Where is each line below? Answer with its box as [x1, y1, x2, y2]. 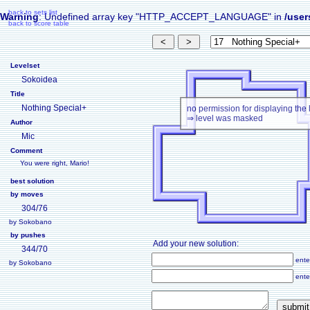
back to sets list [8, 8, 57, 16]
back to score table [8, 19, 69, 27]
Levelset [10, 62, 39, 69]
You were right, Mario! [20, 159, 89, 167]
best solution [10, 177, 54, 185]
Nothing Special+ [21, 103, 86, 113]
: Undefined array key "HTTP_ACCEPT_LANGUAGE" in [39, 11, 284, 22]
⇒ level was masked [187, 113, 263, 123]
